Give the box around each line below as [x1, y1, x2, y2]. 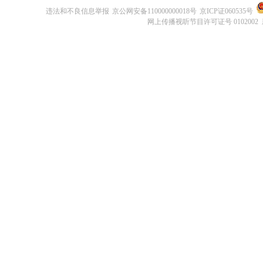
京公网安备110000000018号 [112, 7, 197, 15]
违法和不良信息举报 [46, 7, 109, 15]
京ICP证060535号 [200, 7, 253, 15]
